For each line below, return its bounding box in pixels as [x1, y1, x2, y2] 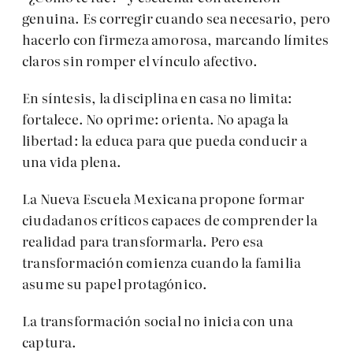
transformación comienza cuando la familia [22, 252, 302, 273]
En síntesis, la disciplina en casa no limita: [22, 87, 293, 108]
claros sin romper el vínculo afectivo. [22, 50, 258, 71]
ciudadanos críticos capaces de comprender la [22, 210, 318, 230]
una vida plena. [22, 151, 121, 172]
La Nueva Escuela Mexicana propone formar [22, 188, 305, 209]
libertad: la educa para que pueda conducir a [22, 130, 307, 150]
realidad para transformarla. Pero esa [22, 231, 264, 251]
